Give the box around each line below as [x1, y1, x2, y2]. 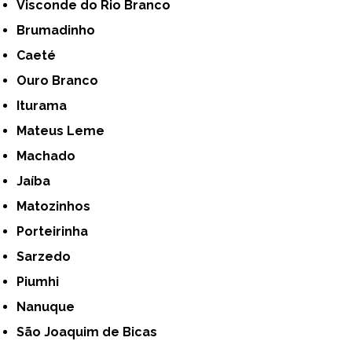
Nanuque [26, 299, 75, 315]
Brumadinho [25, 23, 96, 38]
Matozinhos [27, 199, 91, 214]
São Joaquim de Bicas [24, 324, 158, 340]
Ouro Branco [27, 73, 99, 89]
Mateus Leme [27, 123, 105, 139]
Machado [27, 148, 76, 164]
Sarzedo [24, 249, 71, 265]
